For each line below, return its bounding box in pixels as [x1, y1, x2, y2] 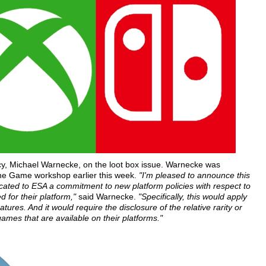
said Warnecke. [78, 192, 138, 201]
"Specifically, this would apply [138, 192, 247, 201]
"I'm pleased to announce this [139, 170, 250, 180]
